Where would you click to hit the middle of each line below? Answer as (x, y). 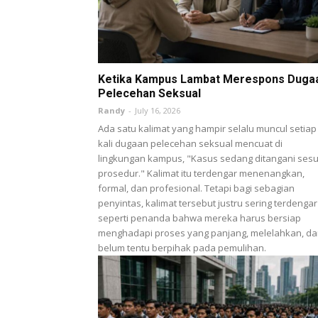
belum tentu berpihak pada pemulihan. (182, 247)
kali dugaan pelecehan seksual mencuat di (190, 143)
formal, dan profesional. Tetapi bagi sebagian (196, 188)
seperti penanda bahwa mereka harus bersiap (199, 218)
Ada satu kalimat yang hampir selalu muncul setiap (207, 128)
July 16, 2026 (158, 110)
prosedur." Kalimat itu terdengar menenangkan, (201, 173)
